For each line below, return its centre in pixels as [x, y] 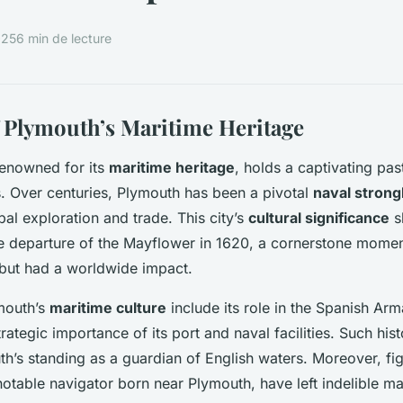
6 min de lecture [64, 39]
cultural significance [319, 217]
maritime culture [108, 307]
